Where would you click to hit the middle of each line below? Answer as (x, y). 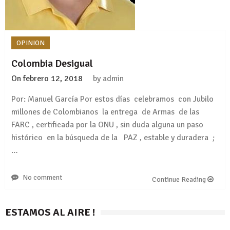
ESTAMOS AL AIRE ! (50, 212)
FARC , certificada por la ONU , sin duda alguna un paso (107, 124)
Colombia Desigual (52, 63)
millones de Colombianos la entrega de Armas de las (105, 112)
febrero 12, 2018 (53, 78)
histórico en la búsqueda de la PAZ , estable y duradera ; (113, 137)
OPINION (31, 43)
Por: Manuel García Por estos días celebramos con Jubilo (113, 99)
